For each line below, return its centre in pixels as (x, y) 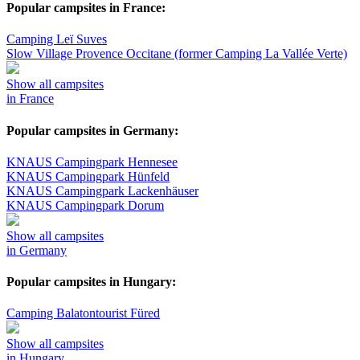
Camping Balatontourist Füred (83, 313)
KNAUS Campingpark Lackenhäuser (102, 190)
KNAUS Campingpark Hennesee (92, 162)
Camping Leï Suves (57, 39)
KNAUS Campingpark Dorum (85, 205)
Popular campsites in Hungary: (91, 282)
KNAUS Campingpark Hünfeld (88, 176)
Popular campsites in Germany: (92, 130)
